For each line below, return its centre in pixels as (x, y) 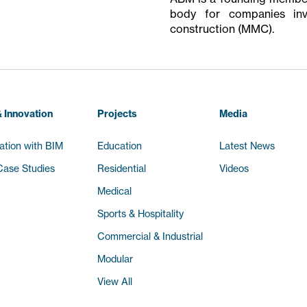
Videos (234, 168)
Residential (121, 168)
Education (119, 146)
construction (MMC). (222, 28)
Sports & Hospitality (140, 213)
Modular (115, 259)
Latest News (247, 146)
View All (114, 281)
